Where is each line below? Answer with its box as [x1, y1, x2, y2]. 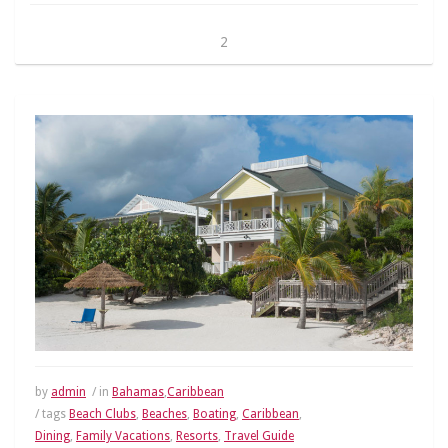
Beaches [142, 407, 187, 422]
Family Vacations [76, 429, 170, 444]
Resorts [176, 429, 218, 444]
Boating [193, 407, 236, 422]
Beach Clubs [69, 407, 136, 422]
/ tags [35, 407, 69, 422]
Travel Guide [224, 429, 294, 444]
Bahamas [112, 385, 164, 400]
